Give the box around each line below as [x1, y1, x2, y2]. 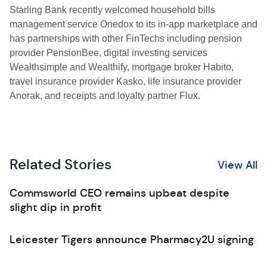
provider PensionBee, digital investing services [10, 48, 207, 58]
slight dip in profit [10, 201, 101, 214]
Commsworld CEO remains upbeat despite [10, 187, 229, 200]
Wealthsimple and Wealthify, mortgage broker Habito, [10, 62, 234, 72]
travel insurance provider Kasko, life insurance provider [10, 76, 241, 86]
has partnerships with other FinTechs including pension [10, 33, 242, 44]
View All [218, 158, 257, 172]
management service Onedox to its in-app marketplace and [10, 19, 257, 29]
